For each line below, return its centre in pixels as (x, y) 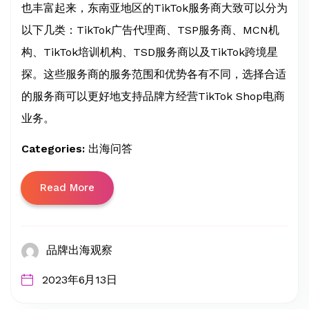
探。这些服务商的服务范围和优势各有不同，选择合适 (154, 74)
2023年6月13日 (80, 279)
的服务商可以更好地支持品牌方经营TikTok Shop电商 (153, 96)
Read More (67, 187)
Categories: (55, 148)
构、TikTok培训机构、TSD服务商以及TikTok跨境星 (150, 52)
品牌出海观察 (79, 250)
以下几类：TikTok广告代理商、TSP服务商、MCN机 (150, 30)
